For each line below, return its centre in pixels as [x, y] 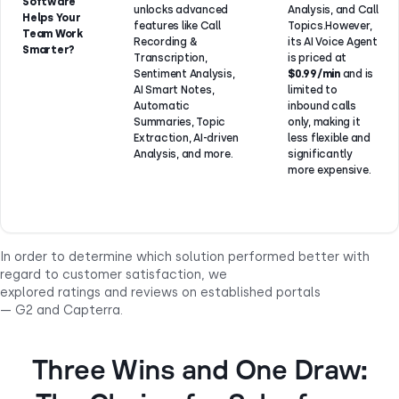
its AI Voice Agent [333, 42]
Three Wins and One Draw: [199, 371]
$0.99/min [314, 74]
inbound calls [322, 106]
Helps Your [52, 18]
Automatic [162, 106]
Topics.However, [330, 26]
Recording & [165, 42]
